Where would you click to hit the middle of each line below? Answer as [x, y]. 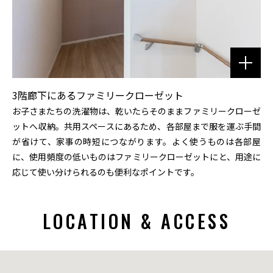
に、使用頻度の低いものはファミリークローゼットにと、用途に [136, 156]
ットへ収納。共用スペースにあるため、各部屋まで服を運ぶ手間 [136, 126]
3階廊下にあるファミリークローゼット [98, 95]
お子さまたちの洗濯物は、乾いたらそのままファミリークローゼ [136, 111]
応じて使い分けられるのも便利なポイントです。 [106, 172]
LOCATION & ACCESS [136, 221]
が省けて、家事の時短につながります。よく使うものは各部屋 [136, 141]
